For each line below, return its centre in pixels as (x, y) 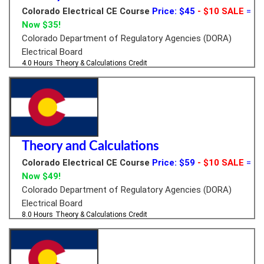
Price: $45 (174, 11)
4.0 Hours (37, 63)
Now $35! (41, 24)
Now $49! (41, 176)
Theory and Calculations (90, 146)
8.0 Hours (37, 214)
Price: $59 (174, 162)
